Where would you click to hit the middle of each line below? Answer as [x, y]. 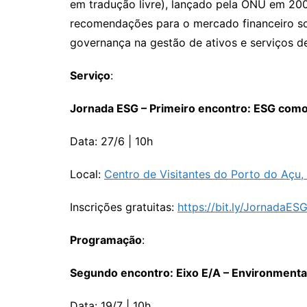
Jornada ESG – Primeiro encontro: [162, 108]
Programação [106, 240]
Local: [87, 174]
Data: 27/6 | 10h [111, 141]
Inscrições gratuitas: [124, 207]
